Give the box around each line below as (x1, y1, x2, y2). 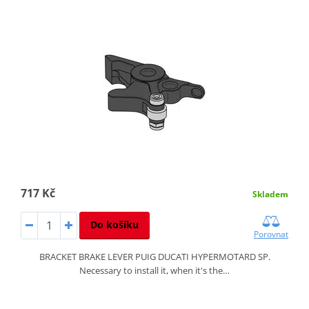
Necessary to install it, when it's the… (79, 263, 230, 277)
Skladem (252, 188, 289, 200)
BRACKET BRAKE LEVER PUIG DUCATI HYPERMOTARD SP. (39, 250, 270, 263)
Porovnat (254, 228, 289, 240)
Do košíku (90, 217, 139, 231)
